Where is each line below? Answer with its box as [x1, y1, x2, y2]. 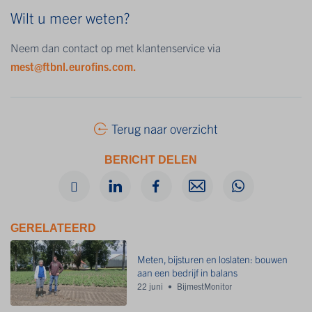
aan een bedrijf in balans [137, 266, 238, 279]
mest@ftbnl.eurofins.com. [10, 59, 136, 74]
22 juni [137, 281, 164, 292]
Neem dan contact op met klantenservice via [10, 40, 221, 55]
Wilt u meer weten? [10, 8, 130, 27]
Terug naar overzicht [111, 120, 218, 137]
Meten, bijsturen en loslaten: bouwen [137, 253, 288, 266]
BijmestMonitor [177, 281, 233, 292]
